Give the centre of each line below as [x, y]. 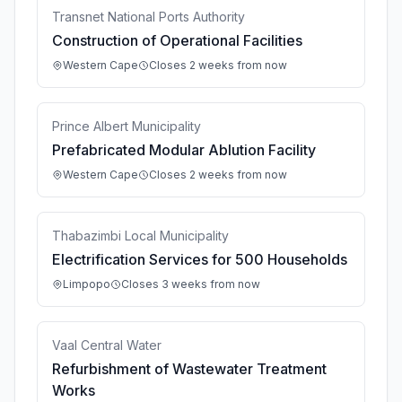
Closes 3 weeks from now [191, 284]
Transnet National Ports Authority [149, 17]
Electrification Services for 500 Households [200, 259]
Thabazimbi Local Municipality [140, 236]
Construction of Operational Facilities [177, 40]
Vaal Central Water [107, 345]
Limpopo [87, 284]
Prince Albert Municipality [127, 126]
